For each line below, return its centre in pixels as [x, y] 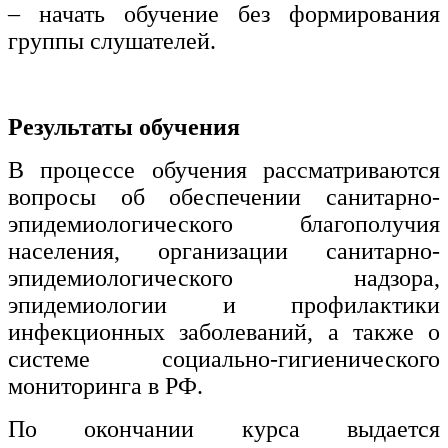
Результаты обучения [124, 127]
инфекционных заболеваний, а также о [224, 332]
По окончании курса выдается [224, 429]
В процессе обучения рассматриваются [224, 170]
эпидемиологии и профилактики [224, 305]
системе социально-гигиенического [224, 359]
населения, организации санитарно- [224, 251]
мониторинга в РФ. [105, 386]
